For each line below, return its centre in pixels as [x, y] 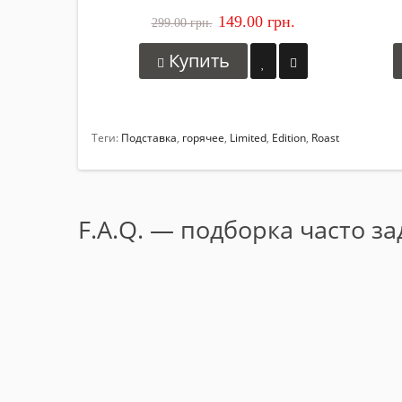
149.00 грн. [256, 21]
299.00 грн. [182, 22]
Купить [197, 60]
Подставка [149, 137]
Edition [289, 137]
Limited [248, 137]
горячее [203, 137]
